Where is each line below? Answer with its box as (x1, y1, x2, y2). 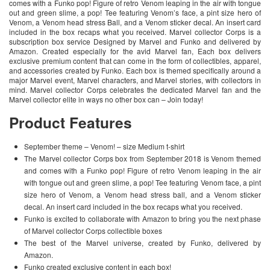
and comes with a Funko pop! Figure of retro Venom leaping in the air (24, 165, 261, 175)
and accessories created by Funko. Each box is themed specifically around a (9, 64, 261, 75)
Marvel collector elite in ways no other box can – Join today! (9, 93, 203, 104)
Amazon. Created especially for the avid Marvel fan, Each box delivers (9, 45, 261, 56)
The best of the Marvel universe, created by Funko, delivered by (24, 237, 261, 248)
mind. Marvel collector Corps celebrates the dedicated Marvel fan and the (9, 84, 261, 95)
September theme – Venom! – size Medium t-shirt (24, 140, 184, 151)
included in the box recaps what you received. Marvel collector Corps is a (9, 26, 261, 37)
